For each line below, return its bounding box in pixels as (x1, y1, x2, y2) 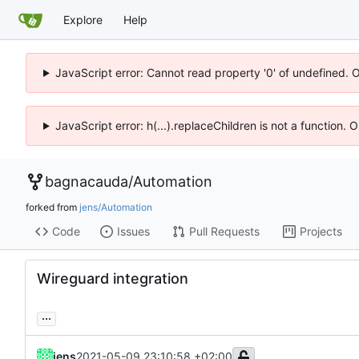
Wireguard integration (37, 269, 188, 287)
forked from (26, 200, 79, 213)
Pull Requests (188, 224, 260, 239)
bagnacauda (45, 173, 128, 190)
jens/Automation (79, 200, 152, 213)
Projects (299, 224, 342, 239)
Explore (63, 12, 103, 26)
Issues (116, 224, 150, 239)
